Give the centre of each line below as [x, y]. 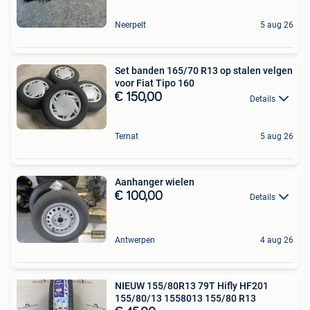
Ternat [127, 136]
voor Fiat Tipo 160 [155, 83]
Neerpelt [130, 25]
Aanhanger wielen [155, 182]
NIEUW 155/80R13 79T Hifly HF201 [192, 286]
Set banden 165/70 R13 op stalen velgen [204, 71]
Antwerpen [135, 240]
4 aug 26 [277, 240]
